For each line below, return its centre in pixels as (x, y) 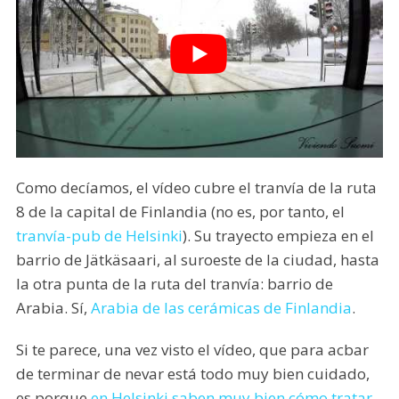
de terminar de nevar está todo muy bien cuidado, (192, 374)
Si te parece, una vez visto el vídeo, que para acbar (192, 350)
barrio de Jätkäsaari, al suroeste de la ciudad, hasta (197, 260)
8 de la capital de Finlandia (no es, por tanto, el (180, 212)
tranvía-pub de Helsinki (99, 236)
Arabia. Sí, (53, 308)
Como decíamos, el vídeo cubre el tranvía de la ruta (196, 187)
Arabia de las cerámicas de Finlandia (221, 308)
